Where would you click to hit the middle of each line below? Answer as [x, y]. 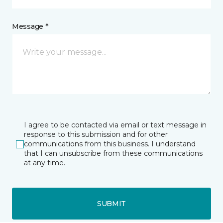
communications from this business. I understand [110, 144]
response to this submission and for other [96, 135]
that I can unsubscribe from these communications [113, 154]
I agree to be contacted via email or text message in [115, 125]
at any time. [45, 163]
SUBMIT [111, 203]
